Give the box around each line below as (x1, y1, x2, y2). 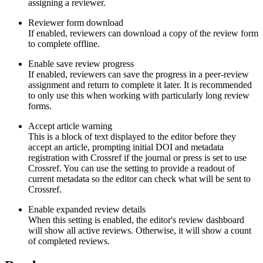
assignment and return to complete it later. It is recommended (28, 79, 252, 90)
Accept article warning (28, 120, 112, 131)
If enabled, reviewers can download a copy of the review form (28, 28, 258, 38)
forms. (28, 100, 52, 111)
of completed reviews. (28, 235, 110, 246)
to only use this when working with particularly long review (28, 90, 249, 100)
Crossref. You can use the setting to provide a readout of (28, 163, 235, 173)
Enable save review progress (28, 58, 134, 69)
